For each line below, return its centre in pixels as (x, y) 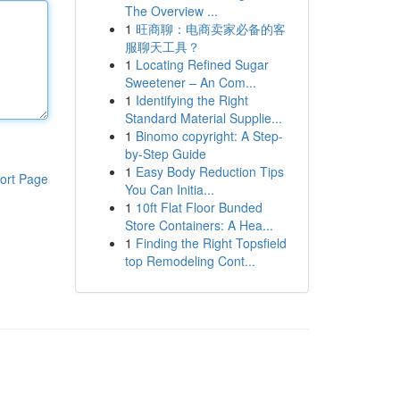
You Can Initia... (169, 189)
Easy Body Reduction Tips (209, 171)
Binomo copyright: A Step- (209, 136)
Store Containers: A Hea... (199, 225)
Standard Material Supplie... (203, 118)
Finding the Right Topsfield (211, 243)
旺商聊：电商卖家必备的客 (210, 29)
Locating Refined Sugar (202, 64)
